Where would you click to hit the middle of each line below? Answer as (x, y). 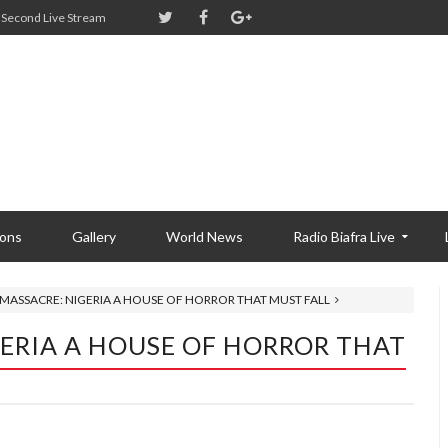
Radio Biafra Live (344, 236)
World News (204, 236)
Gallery (94, 236)
